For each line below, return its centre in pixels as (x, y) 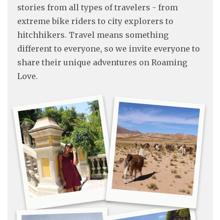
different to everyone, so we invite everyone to (109, 48)
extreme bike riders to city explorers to (95, 21)
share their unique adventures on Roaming (102, 62)
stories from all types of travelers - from (97, 7)
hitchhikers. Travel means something (93, 35)
